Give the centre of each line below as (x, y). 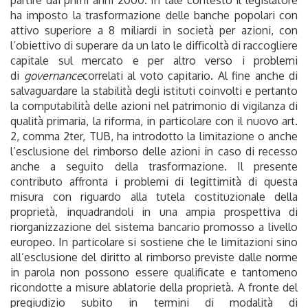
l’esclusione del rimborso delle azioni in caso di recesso (154, 151)
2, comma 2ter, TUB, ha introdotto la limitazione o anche (154, 136)
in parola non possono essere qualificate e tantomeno (154, 272)
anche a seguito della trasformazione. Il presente (154, 166)
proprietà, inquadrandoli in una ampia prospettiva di (154, 211)
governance (53, 75)
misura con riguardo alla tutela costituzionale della (154, 196)
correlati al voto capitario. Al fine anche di (190, 75)
